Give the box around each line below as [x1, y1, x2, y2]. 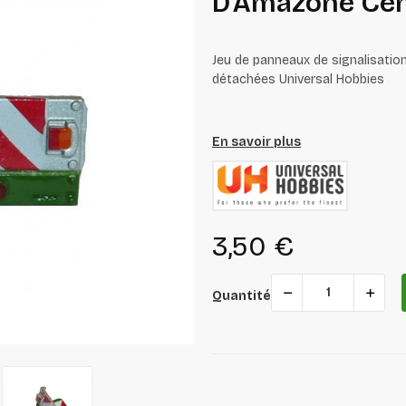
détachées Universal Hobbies [212, 71, 384, 87]
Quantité [212, 287, 271, 304]
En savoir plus [212, 133, 301, 150]
